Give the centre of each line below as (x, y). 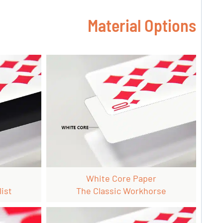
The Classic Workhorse (121, 191)
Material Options (142, 25)
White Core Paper (121, 178)
